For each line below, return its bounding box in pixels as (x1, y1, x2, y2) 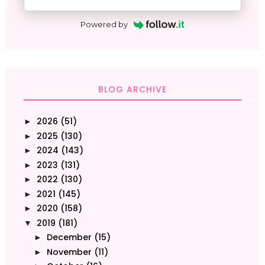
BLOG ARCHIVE (98, 83, 167, 96)
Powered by (80, 20, 128, 30)
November (46, 245, 92, 258)
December (46, 231, 92, 244)
